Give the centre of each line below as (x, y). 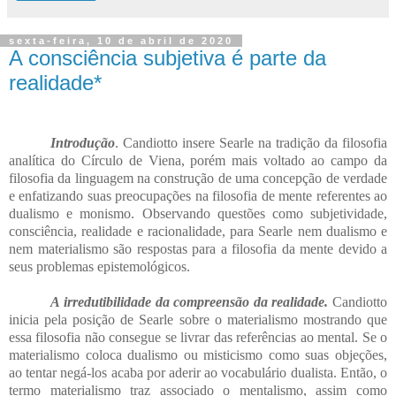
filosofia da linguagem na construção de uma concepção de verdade (198, 178)
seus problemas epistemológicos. (99, 266)
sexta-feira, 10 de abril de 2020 (121, 40)
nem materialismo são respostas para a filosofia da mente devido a (198, 248)
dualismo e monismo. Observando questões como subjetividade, (198, 213)
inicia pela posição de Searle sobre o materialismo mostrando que (198, 319)
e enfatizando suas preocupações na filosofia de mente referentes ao (198, 195)
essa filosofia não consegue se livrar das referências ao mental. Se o (198, 337)
